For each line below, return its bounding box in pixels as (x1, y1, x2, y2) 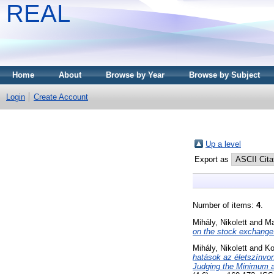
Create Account (34, 92, 88, 102)
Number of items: (193, 200, 256, 210)
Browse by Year (106, 70, 165, 80)
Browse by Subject (189, 70, 260, 80)
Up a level (206, 139, 241, 149)
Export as (194, 154, 231, 164)
